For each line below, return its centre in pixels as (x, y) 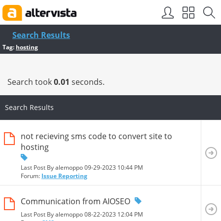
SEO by (98, 13)
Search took (31, 82)
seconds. (87, 82)
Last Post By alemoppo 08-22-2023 (69, 214)
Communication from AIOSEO (75, 202)
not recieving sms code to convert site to (96, 136)
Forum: (31, 176)
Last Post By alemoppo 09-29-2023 (69, 167)
